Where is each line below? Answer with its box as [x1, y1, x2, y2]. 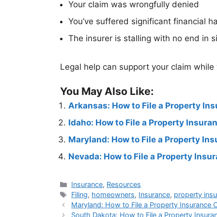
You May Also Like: [60, 85, 154, 98]
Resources [107, 180, 141, 189]
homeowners [92, 190, 135, 199]
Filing [71, 190, 88, 199]
